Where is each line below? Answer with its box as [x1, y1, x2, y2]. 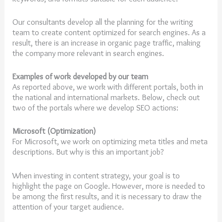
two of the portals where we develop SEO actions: [12, 103, 179, 113]
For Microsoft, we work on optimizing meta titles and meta [12, 136, 208, 147]
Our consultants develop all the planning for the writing [12, 16, 194, 27]
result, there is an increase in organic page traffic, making [12, 37, 201, 48]
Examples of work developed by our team [12, 71, 149, 82]
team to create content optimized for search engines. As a [12, 27, 206, 37]
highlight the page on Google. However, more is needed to [12, 180, 206, 191]
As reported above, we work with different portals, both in [12, 82, 204, 92]
